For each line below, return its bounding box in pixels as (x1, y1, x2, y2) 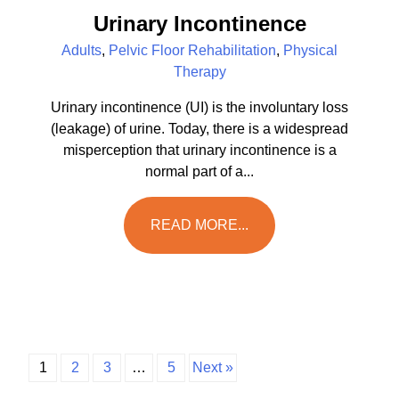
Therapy (173, 64, 226, 80)
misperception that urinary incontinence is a (62, 142, 337, 159)
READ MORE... (151, 217, 248, 233)
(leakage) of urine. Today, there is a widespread (51, 121, 348, 137)
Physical (283, 43, 338, 59)
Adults (61, 43, 102, 59)
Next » (192, 360, 233, 376)
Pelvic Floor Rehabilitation (109, 43, 276, 59)
